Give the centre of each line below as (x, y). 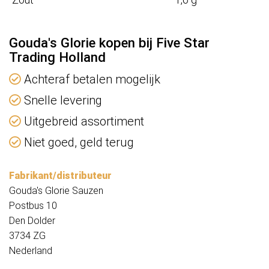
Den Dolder (32, 221)
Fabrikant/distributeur (60, 176)
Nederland (31, 251)
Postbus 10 (33, 206)
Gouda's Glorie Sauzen (56, 191)
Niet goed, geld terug (77, 143)
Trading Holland (57, 57)
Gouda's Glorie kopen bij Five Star (109, 43)
